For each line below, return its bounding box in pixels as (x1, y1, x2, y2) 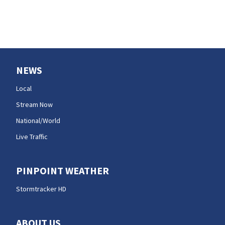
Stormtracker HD (16, 184, 66, 193)
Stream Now (16, 99, 53, 109)
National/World (16, 116, 60, 125)
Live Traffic (16, 132, 48, 141)
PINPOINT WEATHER (16, 164, 109, 177)
